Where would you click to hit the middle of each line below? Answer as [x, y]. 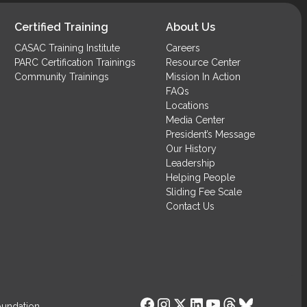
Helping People [200, 177]
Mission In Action [203, 76]
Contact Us [190, 206]
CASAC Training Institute [67, 48]
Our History [191, 148]
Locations [187, 105]
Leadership [190, 163]
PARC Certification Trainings [75, 62]
